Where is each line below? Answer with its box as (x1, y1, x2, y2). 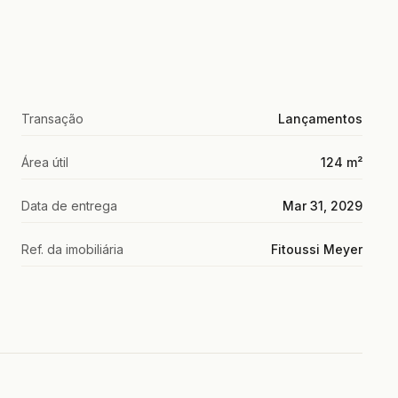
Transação (21, 110, 84, 126)
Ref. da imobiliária (21, 241, 123, 257)
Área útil (21, 154, 68, 170)
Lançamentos (278, 110, 362, 126)
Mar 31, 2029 (283, 197, 362, 213)
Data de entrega (21, 197, 117, 213)
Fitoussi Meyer (271, 241, 362, 257)
